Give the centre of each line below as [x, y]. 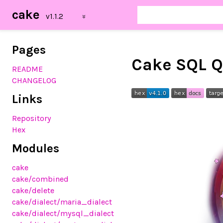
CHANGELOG [34, 80]
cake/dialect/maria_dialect [62, 202]
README [27, 69]
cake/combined [40, 179]
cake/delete [33, 190]
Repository [32, 118]
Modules [36, 148]
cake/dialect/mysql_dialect [63, 213]
